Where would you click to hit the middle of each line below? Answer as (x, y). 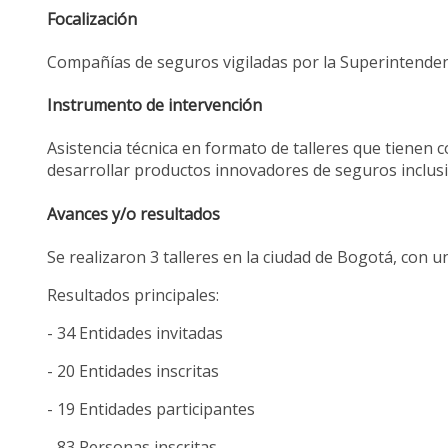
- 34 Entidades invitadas (135, 332)
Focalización (92, 18)
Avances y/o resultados (134, 213)
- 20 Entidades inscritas (133, 370)
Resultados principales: (133, 294)
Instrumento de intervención (155, 105)
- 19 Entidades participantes (151, 408)
